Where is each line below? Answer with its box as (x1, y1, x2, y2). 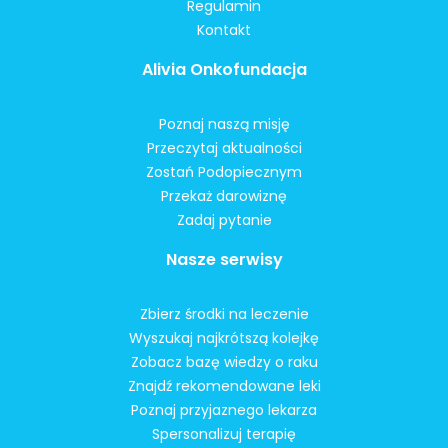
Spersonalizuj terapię (152, 423, 296, 444)
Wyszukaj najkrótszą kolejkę (129, 327, 319, 348)
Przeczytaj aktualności (146, 137, 302, 158)
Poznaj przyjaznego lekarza (131, 399, 317, 420)
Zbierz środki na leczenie (139, 303, 309, 324)
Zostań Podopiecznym (146, 161, 302, 182)
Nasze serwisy (165, 247, 283, 271)
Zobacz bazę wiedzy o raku (130, 351, 318, 372)
